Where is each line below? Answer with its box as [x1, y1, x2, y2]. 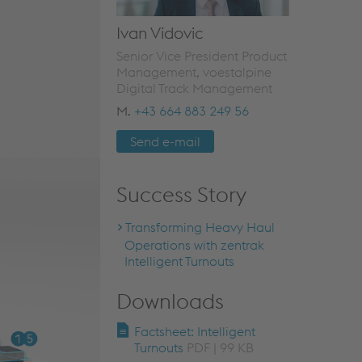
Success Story [116, 181, 246, 208]
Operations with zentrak [124, 237, 264, 254]
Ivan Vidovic [116, 23, 203, 44]
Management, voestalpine [116, 64, 271, 81]
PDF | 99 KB [186, 339, 254, 356]
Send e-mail [129, 133, 200, 150]
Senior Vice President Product [116, 48, 287, 65]
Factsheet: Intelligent [133, 323, 255, 340]
